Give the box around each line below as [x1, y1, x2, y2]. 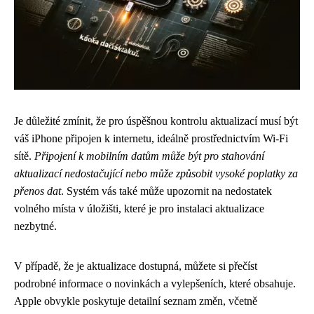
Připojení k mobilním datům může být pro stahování [34, 150, 264, 162]
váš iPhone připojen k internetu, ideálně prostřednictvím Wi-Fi [14, 132, 288, 144]
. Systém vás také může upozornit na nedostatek [61, 185, 272, 197]
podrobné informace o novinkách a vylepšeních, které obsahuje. [14, 278, 296, 289]
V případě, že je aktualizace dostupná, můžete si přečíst [14, 260, 257, 272]
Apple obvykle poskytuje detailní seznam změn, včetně [14, 295, 257, 307]
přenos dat [14, 185, 61, 197]
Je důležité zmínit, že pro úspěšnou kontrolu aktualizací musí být [14, 115, 298, 127]
